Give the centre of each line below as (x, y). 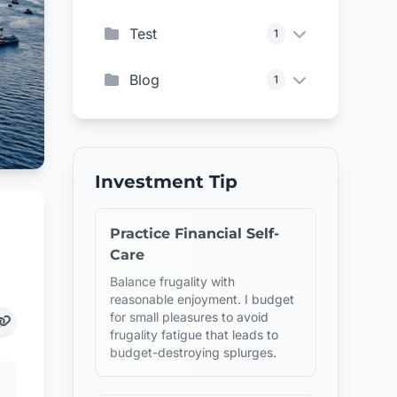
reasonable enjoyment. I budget (202, 299)
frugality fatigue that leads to (195, 335)
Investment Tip (167, 182)
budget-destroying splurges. (194, 352)
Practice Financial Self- (195, 234)
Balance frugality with (173, 281)
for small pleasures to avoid (190, 317)
